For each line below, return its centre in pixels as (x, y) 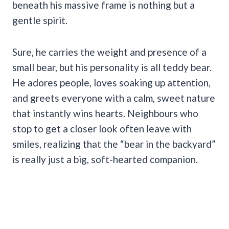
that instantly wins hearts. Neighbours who (105, 113)
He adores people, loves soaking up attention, (111, 82)
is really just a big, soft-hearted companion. (105, 159)
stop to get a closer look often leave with (102, 128)
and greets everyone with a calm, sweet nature (114, 98)
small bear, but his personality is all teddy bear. (112, 67)
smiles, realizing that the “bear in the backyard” (114, 144)
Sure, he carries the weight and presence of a (109, 52)
